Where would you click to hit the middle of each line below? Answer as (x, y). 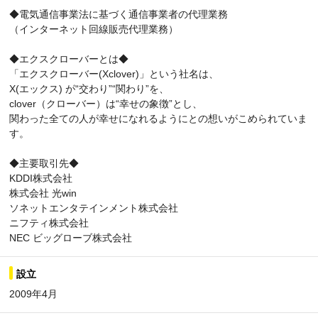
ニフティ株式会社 (49, 223)
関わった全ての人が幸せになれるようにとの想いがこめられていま (158, 118)
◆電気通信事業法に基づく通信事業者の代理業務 (119, 14)
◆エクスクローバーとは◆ (69, 59)
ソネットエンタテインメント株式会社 (94, 208)
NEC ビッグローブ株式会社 (71, 237)
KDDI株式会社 (41, 178)
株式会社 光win (43, 193)
